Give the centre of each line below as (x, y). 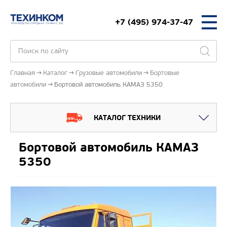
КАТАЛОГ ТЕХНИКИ (127, 118)
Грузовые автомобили (109, 73)
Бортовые (165, 73)
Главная (23, 73)
